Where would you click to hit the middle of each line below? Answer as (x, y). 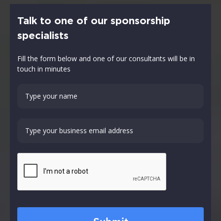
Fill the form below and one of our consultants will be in (106, 58)
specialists (43, 36)
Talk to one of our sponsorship (94, 21)
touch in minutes (44, 69)
